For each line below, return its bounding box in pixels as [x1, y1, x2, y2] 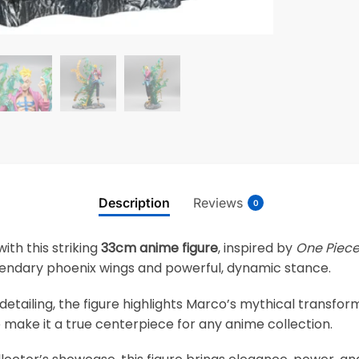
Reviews [193, 194, 243, 211]
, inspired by [218, 239, 296, 258]
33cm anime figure [101, 239, 219, 258]
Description [99, 194, 170, 211]
